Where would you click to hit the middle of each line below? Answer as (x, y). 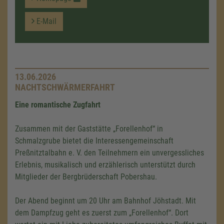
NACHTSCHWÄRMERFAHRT (65, 87)
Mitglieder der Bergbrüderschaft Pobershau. (86, 177)
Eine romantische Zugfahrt (58, 105)
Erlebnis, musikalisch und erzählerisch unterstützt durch (105, 165)
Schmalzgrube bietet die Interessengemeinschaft (94, 141)
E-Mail (45, 21)
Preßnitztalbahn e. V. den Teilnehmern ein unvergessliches (109, 153)
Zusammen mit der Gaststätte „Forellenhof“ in (89, 129)
